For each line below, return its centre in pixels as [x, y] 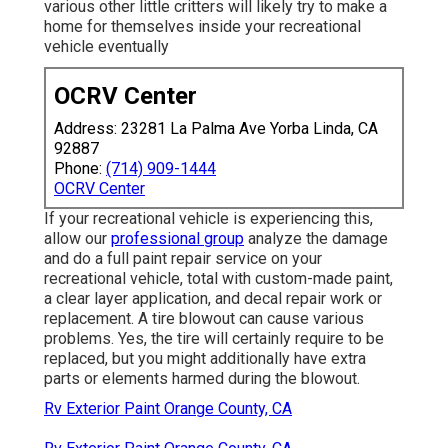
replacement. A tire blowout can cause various [204, 319]
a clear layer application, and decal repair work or [213, 299]
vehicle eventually [106, 47]
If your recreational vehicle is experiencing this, [208, 219]
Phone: [80, 169]
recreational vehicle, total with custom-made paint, [218, 279]
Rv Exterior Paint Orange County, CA [168, 409]
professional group [177, 239]
